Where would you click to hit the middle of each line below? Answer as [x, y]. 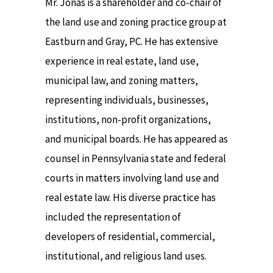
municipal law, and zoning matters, [122, 81]
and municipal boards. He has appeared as [136, 139]
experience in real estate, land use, [122, 61]
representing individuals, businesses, [127, 100]
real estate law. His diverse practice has [130, 198]
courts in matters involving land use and [132, 178]
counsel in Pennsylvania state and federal [136, 159]
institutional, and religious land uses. [126, 256]
